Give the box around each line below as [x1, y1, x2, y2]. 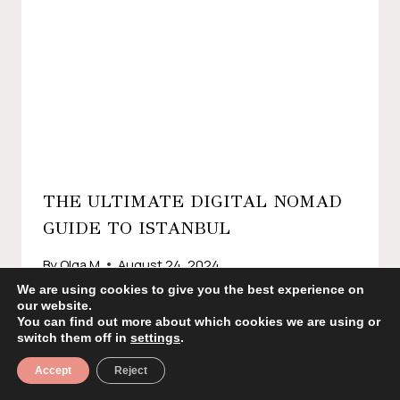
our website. [17, 298, 92, 312]
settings [130, 330, 180, 345]
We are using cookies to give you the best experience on [17, 282, 364, 296]
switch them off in [17, 330, 130, 345]
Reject [114, 364, 147, 377]
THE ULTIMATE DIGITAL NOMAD [43, 189, 342, 212]
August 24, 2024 [118, 255, 221, 273]
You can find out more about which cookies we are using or [17, 314, 380, 329]
